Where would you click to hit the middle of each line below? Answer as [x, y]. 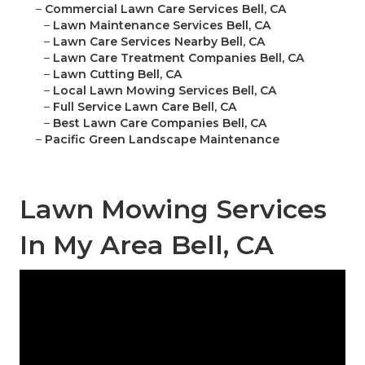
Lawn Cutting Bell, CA [117, 75]
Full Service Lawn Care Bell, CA [145, 107]
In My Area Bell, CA [147, 245]
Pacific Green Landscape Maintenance [162, 140]
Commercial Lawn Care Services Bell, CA [165, 9]
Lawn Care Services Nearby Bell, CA [159, 42]
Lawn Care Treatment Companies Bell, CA [178, 58]
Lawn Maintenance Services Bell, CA [162, 26]
